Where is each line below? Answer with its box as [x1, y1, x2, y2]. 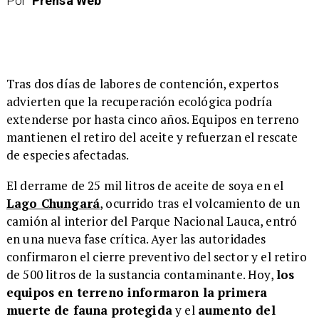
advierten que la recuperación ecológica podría [6, 93, 273, 110]
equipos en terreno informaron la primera [6, 283, 268, 300]
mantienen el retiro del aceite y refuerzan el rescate [6, 129, 298, 146]
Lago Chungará [6, 194, 100, 211]
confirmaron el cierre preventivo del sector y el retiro [6, 248, 307, 265]
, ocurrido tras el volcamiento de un [100, 194, 300, 211]
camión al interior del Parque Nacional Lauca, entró [6, 212, 298, 229]
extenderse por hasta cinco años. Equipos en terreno [6, 111, 300, 128]
